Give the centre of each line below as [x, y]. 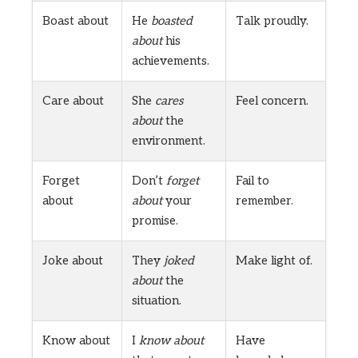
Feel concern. [272, 100]
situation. [157, 300]
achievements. [171, 60]
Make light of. [274, 260]
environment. [169, 140]
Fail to [253, 180]
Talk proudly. [272, 20]
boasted [172, 20]
